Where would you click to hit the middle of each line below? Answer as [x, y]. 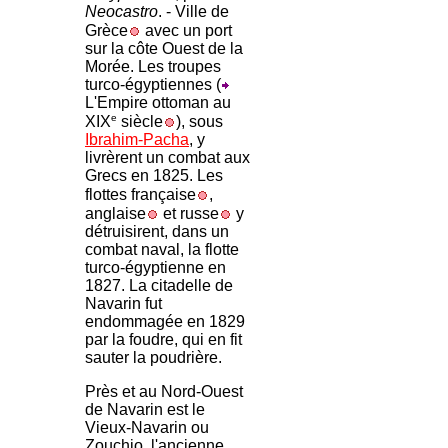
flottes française [140, 195]
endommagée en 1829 [165, 322]
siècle [140, 122]
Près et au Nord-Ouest [164, 392]
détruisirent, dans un [157, 232]
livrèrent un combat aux [167, 158]
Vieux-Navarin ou [147, 428]
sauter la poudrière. [155, 358]
